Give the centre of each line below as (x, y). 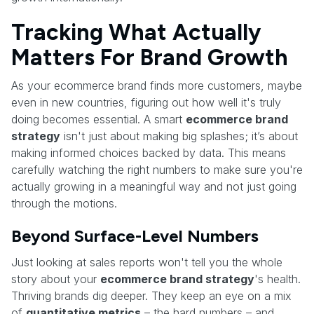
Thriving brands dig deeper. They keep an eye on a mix (151, 295)
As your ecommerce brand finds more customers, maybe (157, 85)
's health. (278, 279)
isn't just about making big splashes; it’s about (179, 136)
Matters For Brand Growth (150, 57)
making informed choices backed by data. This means (149, 152)
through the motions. (64, 203)
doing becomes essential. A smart (98, 119)
